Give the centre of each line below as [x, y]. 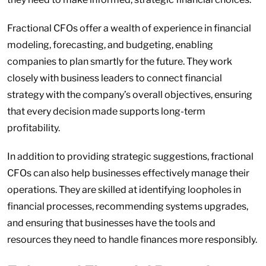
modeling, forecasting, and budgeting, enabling [110, 45]
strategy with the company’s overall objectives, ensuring [130, 95]
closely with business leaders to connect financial [115, 78]
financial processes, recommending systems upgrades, [128, 206]
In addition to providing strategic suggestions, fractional [130, 156]
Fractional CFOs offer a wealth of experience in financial [129, 28]
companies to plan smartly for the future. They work [120, 61]
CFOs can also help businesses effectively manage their [128, 173]
